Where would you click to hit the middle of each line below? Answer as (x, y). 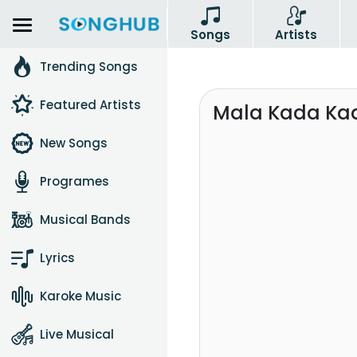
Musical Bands (85, 220)
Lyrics (57, 258)
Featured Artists (90, 105)
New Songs (74, 143)
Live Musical (77, 334)
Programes (75, 181)
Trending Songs (89, 67)
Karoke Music (80, 296)
